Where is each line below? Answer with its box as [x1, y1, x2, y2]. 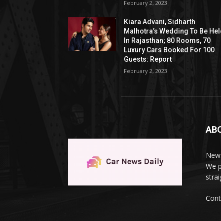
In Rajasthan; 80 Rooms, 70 [124, 37, 211, 45]
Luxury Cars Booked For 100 [124, 46, 215, 54]
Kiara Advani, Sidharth [124, 18, 196, 26]
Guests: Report [124, 55, 172, 64]
